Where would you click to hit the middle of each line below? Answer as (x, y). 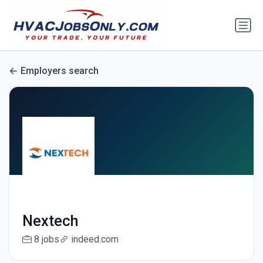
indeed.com (95, 240)
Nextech (50, 221)
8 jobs (46, 240)
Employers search (60, 71)
